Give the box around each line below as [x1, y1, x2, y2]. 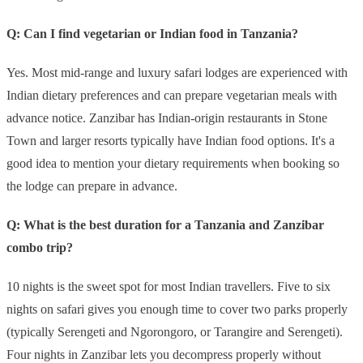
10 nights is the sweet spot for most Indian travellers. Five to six [6, 280, 331, 294]
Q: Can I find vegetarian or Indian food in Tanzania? [6, 27, 298, 41]
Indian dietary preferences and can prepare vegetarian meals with [6, 88, 337, 103]
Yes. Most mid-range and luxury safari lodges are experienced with [6, 66, 348, 80]
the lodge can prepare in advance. [6, 179, 177, 194]
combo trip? [6, 241, 73, 255]
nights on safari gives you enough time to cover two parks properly [6, 302, 348, 317]
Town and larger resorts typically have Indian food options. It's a [6, 134, 335, 148]
